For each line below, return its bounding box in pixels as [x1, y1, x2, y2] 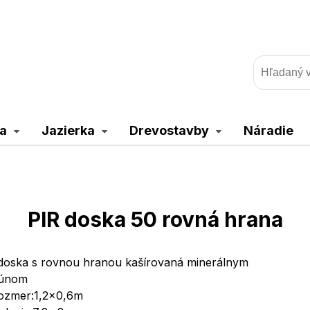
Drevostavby [129, 123, 209, 138]
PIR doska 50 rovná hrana [27, 207, 283, 232]
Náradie [243, 123, 293, 138]
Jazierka [41, 123, 95, 138]
